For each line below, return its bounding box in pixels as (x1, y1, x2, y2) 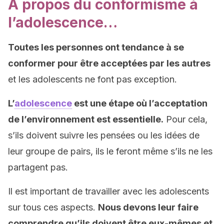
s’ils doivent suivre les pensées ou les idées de (8, 130, 199, 140)
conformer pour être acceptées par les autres (8, 58, 210, 68)
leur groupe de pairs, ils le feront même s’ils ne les (8, 146, 212, 156)
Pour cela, (163, 114, 207, 124)
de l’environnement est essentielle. (8, 114, 163, 124)
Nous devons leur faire (98, 202, 198, 212)
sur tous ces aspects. (8, 202, 98, 212)
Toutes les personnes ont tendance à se (8, 42, 184, 52)
